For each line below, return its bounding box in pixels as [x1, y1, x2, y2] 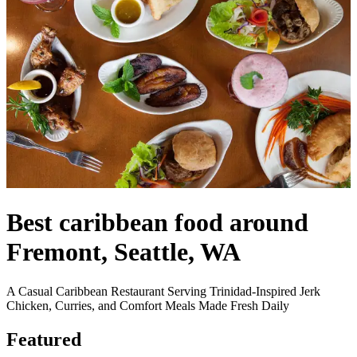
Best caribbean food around [6, 208, 308, 237]
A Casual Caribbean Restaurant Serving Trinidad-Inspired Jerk [6, 284, 320, 298]
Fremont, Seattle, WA [6, 237, 241, 267]
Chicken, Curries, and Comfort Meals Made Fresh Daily [6, 298, 289, 312]
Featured [6, 328, 81, 350]
